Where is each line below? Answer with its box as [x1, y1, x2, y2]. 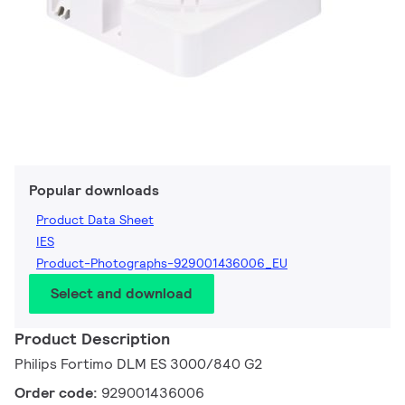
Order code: [14, 383, 101, 403]
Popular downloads [29, 181, 159, 201]
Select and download [51, 284, 193, 304]
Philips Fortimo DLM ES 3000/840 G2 [14, 354, 263, 374]
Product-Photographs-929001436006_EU [36, 255, 287, 272]
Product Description [14, 328, 170, 350]
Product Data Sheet [36, 212, 154, 229]
